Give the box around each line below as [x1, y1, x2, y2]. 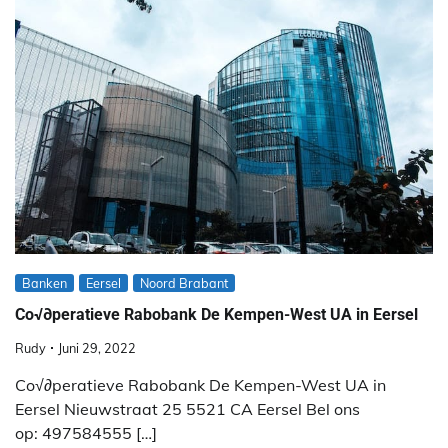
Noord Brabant [140, 274, 228, 291]
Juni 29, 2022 [58, 339, 136, 356]
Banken [22, 274, 67, 291]
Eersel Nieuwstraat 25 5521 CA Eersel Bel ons [15, 398, 360, 419]
